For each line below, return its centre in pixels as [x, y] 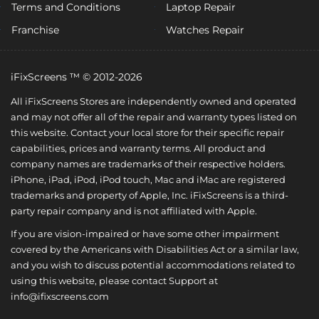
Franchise [35, 30]
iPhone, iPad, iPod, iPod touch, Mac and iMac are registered [148, 179]
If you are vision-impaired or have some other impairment [145, 233]
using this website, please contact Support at [114, 280]
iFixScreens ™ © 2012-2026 [77, 77]
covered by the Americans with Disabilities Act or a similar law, [155, 249]
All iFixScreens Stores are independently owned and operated [153, 101]
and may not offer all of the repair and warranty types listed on [154, 116]
